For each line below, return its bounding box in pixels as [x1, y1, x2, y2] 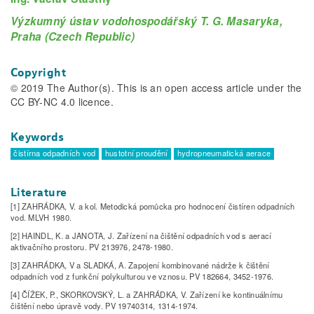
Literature [11, 186, 67, 200]
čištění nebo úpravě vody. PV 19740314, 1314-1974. [11, 300, 198, 312]
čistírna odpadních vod [13, 146, 96, 158]
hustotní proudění [104, 146, 168, 158]
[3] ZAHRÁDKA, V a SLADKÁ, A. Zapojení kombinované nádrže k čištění [11, 259, 270, 271]
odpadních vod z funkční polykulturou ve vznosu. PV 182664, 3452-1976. [11, 271, 274, 282]
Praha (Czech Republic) [11, 28, 135, 44]
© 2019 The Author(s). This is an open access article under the [11, 80, 302, 95]
